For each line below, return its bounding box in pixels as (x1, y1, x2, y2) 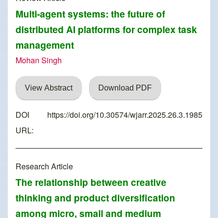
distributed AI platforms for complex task (16, 22, 197, 36)
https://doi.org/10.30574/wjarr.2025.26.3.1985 (47, 109, 202, 121)
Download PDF (98, 84, 152, 92)
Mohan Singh (16, 54, 62, 66)
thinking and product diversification (16, 191, 175, 205)
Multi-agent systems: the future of (16, 7, 165, 21)
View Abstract (25, 84, 73, 92)
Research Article (16, 161, 73, 172)
